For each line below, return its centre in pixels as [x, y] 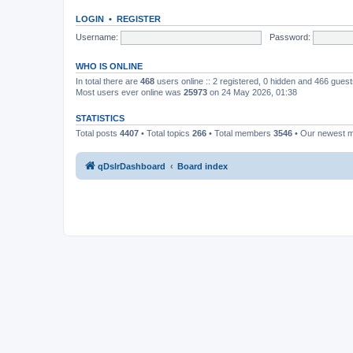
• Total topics [165, 133]
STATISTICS [100, 118]
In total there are [108, 81]
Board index [203, 166]
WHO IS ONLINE [109, 66]
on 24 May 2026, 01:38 [252, 92]
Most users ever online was [130, 92]
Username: [97, 37]
